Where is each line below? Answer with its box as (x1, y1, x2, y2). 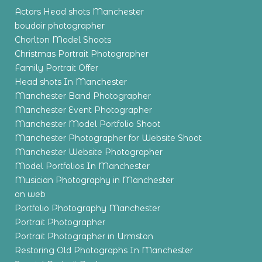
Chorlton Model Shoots (15, 35, 111, 45)
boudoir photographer (15, 20, 105, 31)
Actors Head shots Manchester (15, 6, 144, 17)
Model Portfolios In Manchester (15, 161, 150, 171)
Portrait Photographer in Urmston (15, 231, 153, 242)
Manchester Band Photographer (15, 91, 151, 101)
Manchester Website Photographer (15, 147, 163, 157)
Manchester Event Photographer (15, 105, 152, 115)
